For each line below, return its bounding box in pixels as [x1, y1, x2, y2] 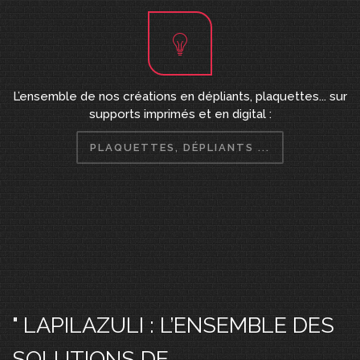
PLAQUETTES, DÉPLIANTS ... [90, 141, 270, 153]
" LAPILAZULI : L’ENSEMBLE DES [12, 313, 334, 337]
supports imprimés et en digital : [88, 107, 272, 121]
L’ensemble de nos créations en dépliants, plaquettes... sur [13, 89, 347, 104]
